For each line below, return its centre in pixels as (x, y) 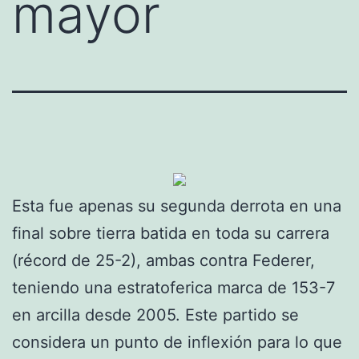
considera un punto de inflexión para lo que (177, 342)
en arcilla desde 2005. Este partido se (155, 315)
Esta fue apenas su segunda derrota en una (177, 206)
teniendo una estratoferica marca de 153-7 (173, 287)
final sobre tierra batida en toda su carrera (171, 233)
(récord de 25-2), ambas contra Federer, (163, 260)
